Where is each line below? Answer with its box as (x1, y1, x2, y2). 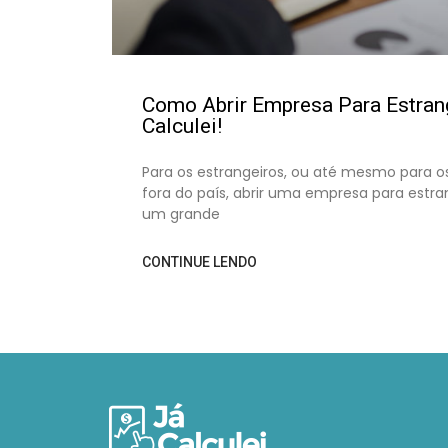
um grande (142, 203, 220, 224)
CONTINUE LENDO (142, 253, 257, 270)
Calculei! (142, 113, 222, 138)
